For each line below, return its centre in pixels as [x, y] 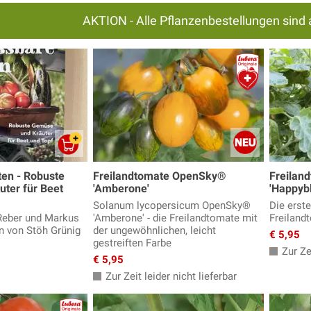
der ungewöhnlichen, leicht [154, 231]
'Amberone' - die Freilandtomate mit [175, 218]
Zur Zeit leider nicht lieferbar [170, 277]
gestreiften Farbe [132, 243]
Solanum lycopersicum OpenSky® [172, 206]
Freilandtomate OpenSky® [160, 176]
